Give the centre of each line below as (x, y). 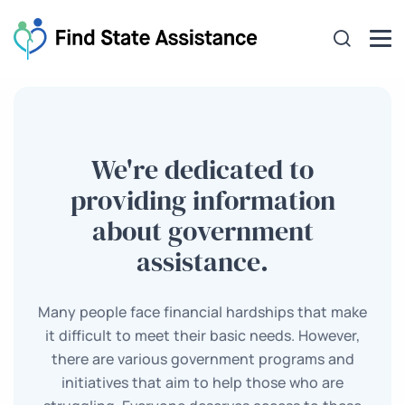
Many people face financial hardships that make (202, 311)
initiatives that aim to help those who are (202, 382)
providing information (202, 200)
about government (202, 231)
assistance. (202, 261)
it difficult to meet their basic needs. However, (202, 335)
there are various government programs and (202, 358)
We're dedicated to (202, 169)
